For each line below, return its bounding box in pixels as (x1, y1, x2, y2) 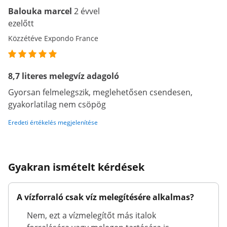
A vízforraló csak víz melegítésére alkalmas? (17, 192, 194, 203)
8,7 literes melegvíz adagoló (8, 70, 119, 82)
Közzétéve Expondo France (8, 33, 98, 43)
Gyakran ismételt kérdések (8, 160, 144, 174)
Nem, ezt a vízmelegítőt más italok (27, 210, 156, 221)
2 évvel (74, 6, 100, 17)
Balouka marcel (8, 6, 74, 17)
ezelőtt (8, 18, 34, 29)
